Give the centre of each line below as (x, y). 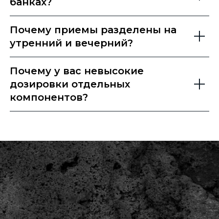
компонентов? (49, 97)
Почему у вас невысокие (77, 71)
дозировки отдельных (70, 84)
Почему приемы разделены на (93, 30)
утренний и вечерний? (71, 43)
